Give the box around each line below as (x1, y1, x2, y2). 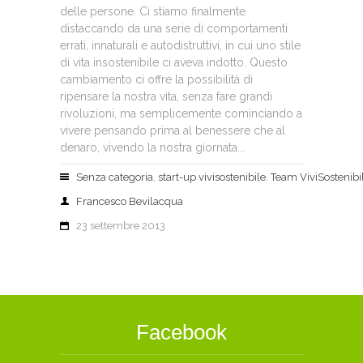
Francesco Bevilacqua (76, 195, 183, 207)
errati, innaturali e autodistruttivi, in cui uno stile (60, 39, 301, 52)
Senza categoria (76, 171, 153, 183)
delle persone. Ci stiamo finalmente (60, 5, 246, 18)
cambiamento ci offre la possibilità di (60, 73, 253, 86)
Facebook (136, 320, 227, 344)
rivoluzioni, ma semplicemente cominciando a (60, 107, 302, 120)
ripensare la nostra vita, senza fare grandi (60, 90, 272, 103)
